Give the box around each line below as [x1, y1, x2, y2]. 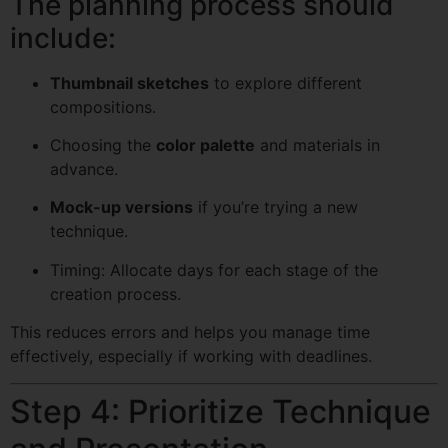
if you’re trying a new [193, 197, 358, 218]
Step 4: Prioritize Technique [10, 391, 431, 431]
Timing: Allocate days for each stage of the [50, 259, 378, 280]
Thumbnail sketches [50, 72, 209, 93]
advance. [50, 158, 118, 179]
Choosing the [50, 134, 156, 155]
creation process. [50, 283, 181, 304]
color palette [156, 134, 255, 155]
